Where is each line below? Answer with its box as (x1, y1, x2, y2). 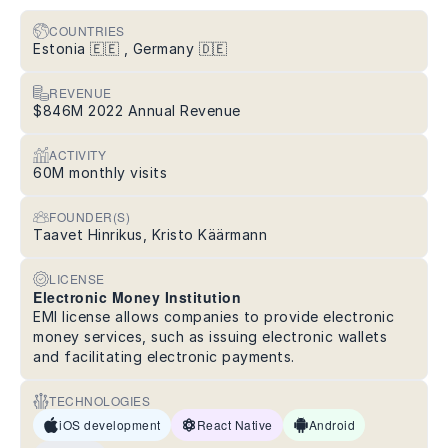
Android (308, 416, 355, 434)
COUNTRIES (49, 22, 125, 40)
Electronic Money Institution (33, 287, 241, 308)
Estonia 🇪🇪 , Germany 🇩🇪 (33, 40, 228, 58)
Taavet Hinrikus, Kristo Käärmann (33, 226, 267, 244)
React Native (196, 416, 273, 434)
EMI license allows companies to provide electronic (33, 308, 394, 326)
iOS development (59, 416, 161, 434)
